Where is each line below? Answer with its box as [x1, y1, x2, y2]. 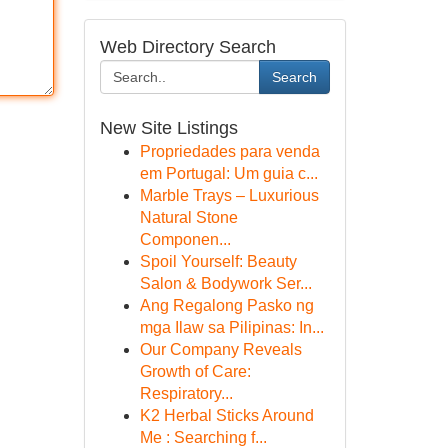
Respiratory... [139, 385, 233, 402]
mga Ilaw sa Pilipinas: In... [139, 319, 324, 336]
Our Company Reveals [139, 341, 302, 358]
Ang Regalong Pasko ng [139, 297, 314, 314]
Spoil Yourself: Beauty [139, 253, 297, 270]
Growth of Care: [139, 363, 251, 380]
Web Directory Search [99, 37, 276, 57]
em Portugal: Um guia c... [139, 165, 318, 182]
